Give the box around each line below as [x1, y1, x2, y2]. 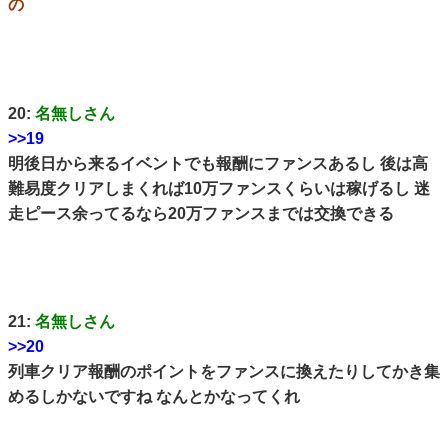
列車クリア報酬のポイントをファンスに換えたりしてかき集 [8, 363, 440, 381]
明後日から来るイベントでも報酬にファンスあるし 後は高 [8, 154, 428, 172]
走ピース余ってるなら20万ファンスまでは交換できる [8, 204, 394, 222]
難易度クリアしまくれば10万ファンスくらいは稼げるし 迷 [8, 179, 430, 197]
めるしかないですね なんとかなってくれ [8, 388, 300, 406]
